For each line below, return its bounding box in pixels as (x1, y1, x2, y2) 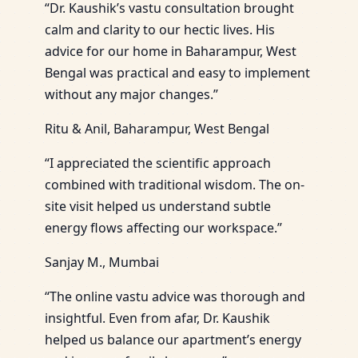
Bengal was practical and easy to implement (45, 63, 310, 82)
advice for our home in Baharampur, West (45, 42, 296, 60)
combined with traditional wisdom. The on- (45, 175, 304, 193)
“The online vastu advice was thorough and (45, 287, 305, 305)
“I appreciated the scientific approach (45, 153, 271, 172)
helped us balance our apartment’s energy (45, 330, 301, 348)
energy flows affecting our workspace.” (45, 218, 282, 237)
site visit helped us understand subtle (45, 197, 271, 215)
